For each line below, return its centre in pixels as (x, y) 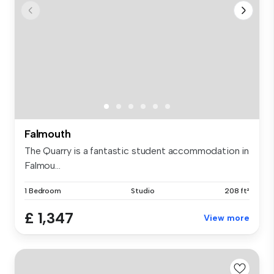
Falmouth (48, 134)
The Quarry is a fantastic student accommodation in (137, 151)
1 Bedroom (43, 191)
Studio (143, 191)
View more (227, 218)
